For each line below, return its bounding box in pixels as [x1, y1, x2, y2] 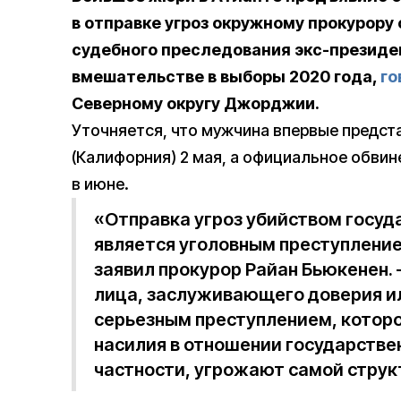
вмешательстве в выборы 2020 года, [72, 67, 380, 87]
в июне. [72, 175, 129, 194]
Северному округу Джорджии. [72, 94, 320, 114]
